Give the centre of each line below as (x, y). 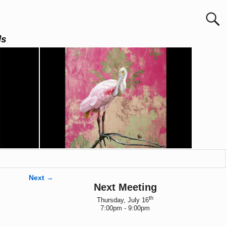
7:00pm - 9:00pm (125, 208)
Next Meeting (125, 187)
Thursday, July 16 (123, 200)
